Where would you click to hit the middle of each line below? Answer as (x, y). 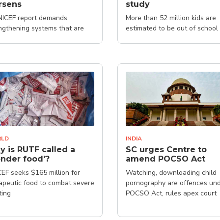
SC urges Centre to (166, 149)
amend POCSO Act (165, 159)
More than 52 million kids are (171, 18)
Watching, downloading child (171, 172)
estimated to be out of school (172, 28)
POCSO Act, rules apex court (171, 193)
